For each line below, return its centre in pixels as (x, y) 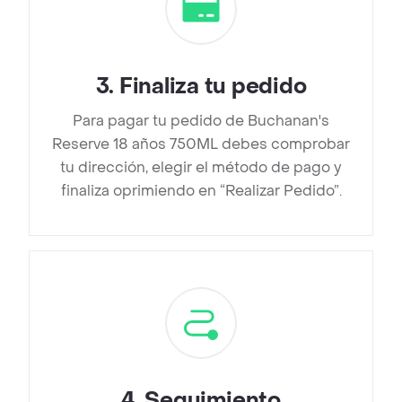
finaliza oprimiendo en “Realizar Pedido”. (201, 191)
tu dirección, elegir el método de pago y (201, 168)
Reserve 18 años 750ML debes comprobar (201, 144)
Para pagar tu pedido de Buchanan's (201, 121)
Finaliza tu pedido (213, 87)
